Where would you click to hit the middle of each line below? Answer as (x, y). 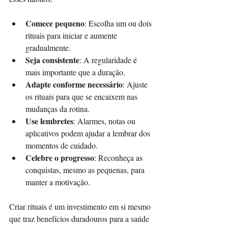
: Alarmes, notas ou (105, 121)
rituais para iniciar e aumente (72, 35)
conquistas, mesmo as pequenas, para (86, 169)
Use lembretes (49, 121)
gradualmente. (50, 47)
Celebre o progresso (60, 157)
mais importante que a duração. (77, 72)
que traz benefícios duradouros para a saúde (80, 218)
